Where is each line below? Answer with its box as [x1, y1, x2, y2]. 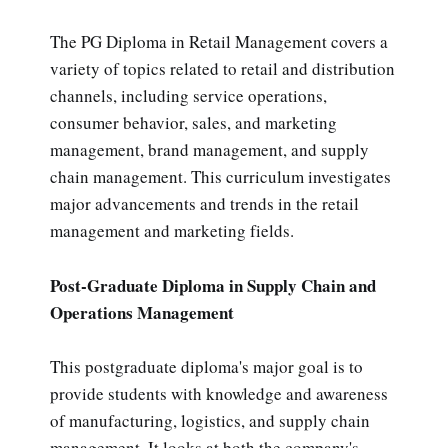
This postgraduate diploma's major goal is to [50, 354, 363, 378]
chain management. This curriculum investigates [50, 165, 391, 189]
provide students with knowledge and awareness [50, 381, 388, 405]
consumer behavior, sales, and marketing [50, 111, 337, 135]
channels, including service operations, [50, 84, 327, 108]
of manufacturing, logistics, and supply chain [50, 408, 370, 432]
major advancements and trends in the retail [50, 192, 359, 216]
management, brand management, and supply [50, 138, 369, 162]
